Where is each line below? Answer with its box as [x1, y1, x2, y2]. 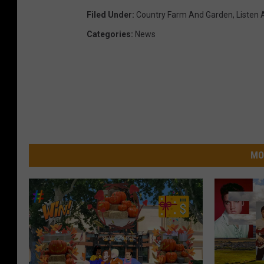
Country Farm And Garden [136, 9, 233, 19]
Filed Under [87, 9, 132, 19]
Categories [87, 29, 131, 39]
